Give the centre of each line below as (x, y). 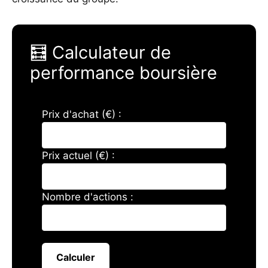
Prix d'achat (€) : (82, 115)
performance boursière (124, 73)
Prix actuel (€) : (78, 156)
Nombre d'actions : (88, 197)
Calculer (76, 258)
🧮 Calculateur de (100, 53)
